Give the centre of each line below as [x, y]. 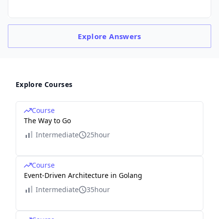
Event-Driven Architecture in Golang [83, 175]
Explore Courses [44, 85]
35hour [98, 190]
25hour [98, 135]
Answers [125, 36]
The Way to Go [47, 121]
